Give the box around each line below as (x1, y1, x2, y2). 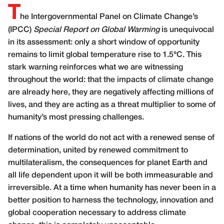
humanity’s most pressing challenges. (8, 113, 144, 121)
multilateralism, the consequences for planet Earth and (8, 159, 207, 166)
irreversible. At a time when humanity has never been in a (8, 184, 216, 191)
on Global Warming (90, 26, 159, 33)
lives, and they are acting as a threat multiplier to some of (8, 101, 215, 108)
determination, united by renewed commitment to (8, 146, 188, 154)
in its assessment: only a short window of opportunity (8, 38, 199, 46)
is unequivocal (159, 26, 214, 33)
